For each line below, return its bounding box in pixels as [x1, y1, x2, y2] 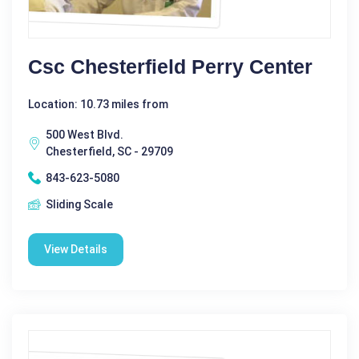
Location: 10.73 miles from [28, 97, 168, 111]
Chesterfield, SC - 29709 [46, 144, 173, 158]
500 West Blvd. [46, 127, 123, 141]
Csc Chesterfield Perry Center [28, 54, 313, 78]
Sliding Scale [46, 197, 113, 211]
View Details [44, 242, 107, 256]
